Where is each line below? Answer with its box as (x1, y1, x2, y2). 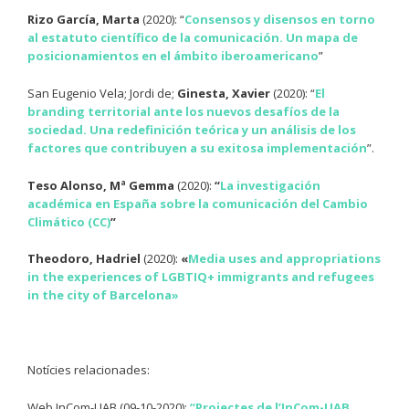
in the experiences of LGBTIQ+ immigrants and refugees (27, 268, 374, 286)
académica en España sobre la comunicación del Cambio (27, 194, 368, 212)
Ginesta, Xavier (177, 84, 270, 101)
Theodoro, (27, 250, 93, 267)
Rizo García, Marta (27, 11, 140, 28)
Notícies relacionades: (27, 362, 150, 379)
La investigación (220, 176, 320, 194)
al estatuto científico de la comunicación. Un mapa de (27, 29, 358, 47)
